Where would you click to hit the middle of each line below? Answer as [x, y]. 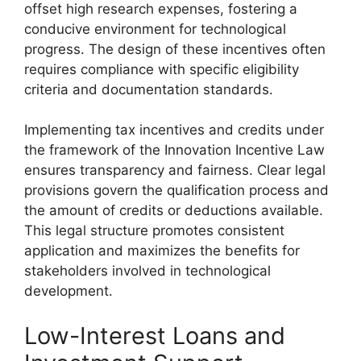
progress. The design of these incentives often [175, 49]
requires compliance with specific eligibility [162, 69]
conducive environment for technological [155, 29]
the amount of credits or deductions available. [174, 210]
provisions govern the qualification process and [176, 190]
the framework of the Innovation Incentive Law [174, 150]
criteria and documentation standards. [149, 89]
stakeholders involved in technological [147, 271]
